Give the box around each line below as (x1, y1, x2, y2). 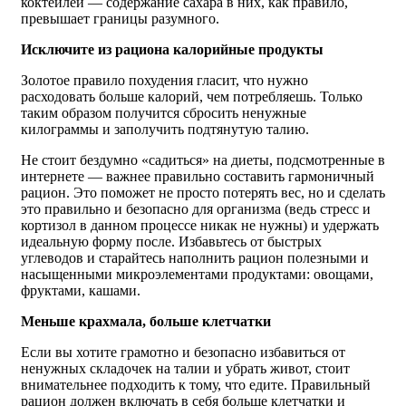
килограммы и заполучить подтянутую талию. (21, 121, 309, 137)
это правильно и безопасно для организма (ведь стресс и (21, 200, 371, 217)
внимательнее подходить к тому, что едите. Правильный (21, 376, 371, 392)
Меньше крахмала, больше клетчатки (21, 313, 271, 329)
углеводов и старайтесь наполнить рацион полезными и (21, 249, 369, 266)
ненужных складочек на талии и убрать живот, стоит (21, 360, 350, 376)
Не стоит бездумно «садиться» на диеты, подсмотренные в (21, 151, 385, 168)
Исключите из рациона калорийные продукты (21, 41, 324, 57)
